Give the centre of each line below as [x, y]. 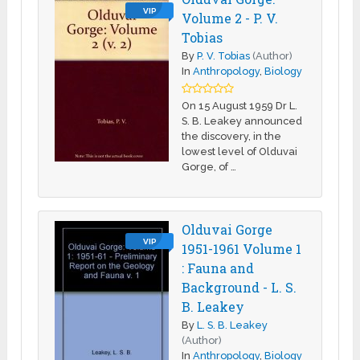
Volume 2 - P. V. [230, 18]
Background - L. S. [239, 287]
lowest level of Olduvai [240, 151]
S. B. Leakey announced [242, 121]
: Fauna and [218, 268]
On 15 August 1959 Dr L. [240, 105]
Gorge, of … [209, 166]
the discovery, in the [232, 136]
